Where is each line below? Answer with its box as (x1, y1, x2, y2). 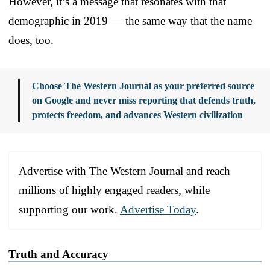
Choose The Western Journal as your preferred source (32, 80, 254, 91)
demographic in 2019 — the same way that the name (8, 14, 252, 27)
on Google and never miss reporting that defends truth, (32, 95, 256, 105)
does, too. (8, 33, 54, 46)
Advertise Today (120, 202, 196, 216)
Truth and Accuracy (8, 247, 108, 260)
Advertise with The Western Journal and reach (19, 164, 230, 177)
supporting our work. (19, 202, 120, 216)
